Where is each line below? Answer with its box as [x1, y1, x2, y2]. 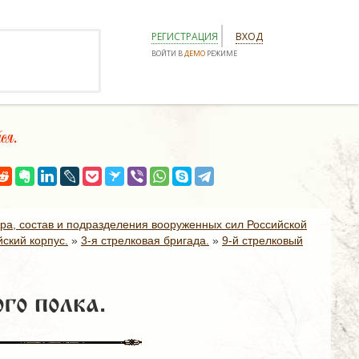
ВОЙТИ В [151, 48, 184, 58]
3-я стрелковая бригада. [81, 234, 209, 247]
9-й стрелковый [222, 234, 303, 247]
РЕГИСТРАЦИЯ [151, 30, 218, 43]
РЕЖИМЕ [205, 48, 237, 58]
